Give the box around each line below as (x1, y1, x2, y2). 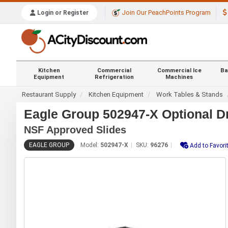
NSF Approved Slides (24, 124, 126, 135)
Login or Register (36, 9, 89, 17)
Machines (165, 73, 193, 80)
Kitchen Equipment (89, 90, 144, 98)
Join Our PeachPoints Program (120, 9, 211, 17)
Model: (80, 141, 100, 149)
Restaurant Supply (22, 90, 76, 98)
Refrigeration (94, 73, 134, 80)
